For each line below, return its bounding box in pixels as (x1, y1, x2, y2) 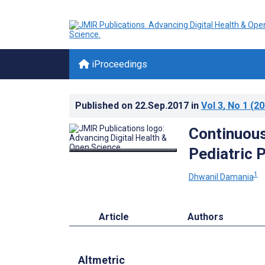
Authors (188, 211, 224, 222)
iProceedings (89, 59, 147, 70)
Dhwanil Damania (188, 172, 254, 182)
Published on (75, 100, 135, 111)
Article (98, 211, 129, 222)
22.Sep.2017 (135, 100, 191, 111)
